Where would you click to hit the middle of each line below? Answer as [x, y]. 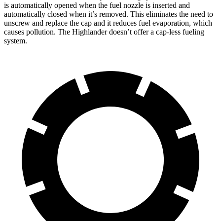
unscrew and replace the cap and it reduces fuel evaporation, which [108, 23]
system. [16, 40]
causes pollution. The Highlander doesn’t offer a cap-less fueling [104, 32]
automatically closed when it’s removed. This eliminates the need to [109, 14]
